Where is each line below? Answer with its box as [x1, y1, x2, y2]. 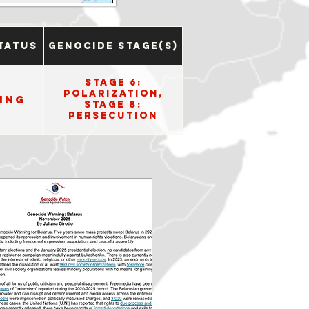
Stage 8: [84, 99, 142, 110]
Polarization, [63, 88, 163, 99]
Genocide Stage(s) [48, 39, 178, 52]
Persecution [68, 110, 158, 121]
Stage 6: [84, 77, 142, 88]
